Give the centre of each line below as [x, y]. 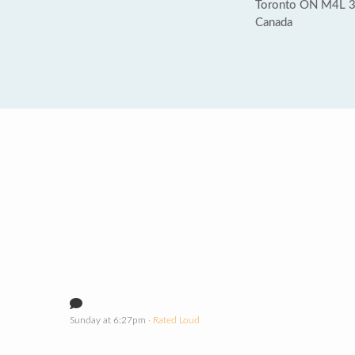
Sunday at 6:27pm [108, 320]
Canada [274, 23]
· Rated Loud [173, 320]
